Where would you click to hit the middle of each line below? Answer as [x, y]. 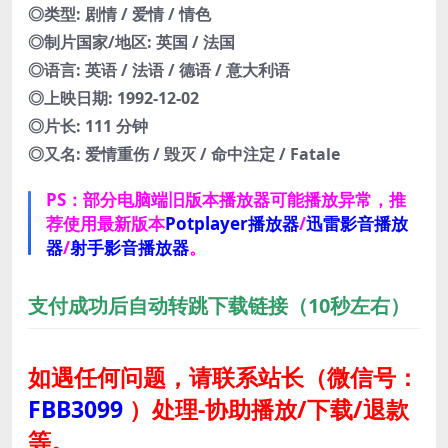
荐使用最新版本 [105, 224]
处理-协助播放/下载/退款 [280, 409]
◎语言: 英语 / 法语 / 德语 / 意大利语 [159, 70]
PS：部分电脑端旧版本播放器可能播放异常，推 [226, 200]
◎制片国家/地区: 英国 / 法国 [131, 42]
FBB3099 [75, 409]
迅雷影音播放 [357, 224]
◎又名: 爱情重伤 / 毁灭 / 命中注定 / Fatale [184, 154]
